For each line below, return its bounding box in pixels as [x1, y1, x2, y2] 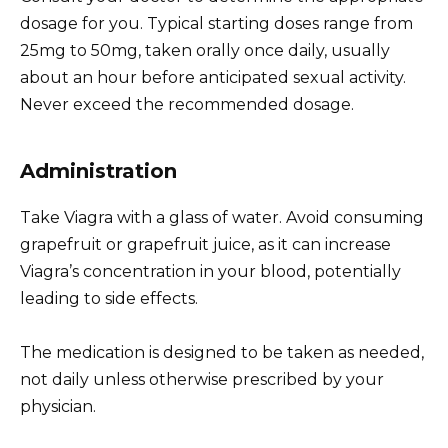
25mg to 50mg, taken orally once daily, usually [20, 40, 390, 60]
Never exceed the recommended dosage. [20, 94, 354, 114]
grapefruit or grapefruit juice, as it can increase [20, 234, 391, 254]
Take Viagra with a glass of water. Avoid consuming [20, 207, 424, 227]
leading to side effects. [20, 288, 198, 308]
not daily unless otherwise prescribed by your [20, 369, 384, 389]
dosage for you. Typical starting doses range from [20, 13, 413, 33]
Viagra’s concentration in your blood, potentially [20, 261, 401, 281]
